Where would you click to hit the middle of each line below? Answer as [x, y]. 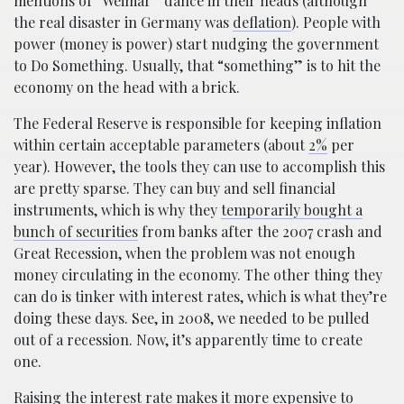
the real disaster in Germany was [123, 22]
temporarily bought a [292, 209]
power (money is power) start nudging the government [196, 43]
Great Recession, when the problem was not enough [184, 252]
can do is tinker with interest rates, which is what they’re [200, 296]
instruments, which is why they [117, 209]
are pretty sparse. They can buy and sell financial [174, 188]
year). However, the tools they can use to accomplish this [199, 166]
